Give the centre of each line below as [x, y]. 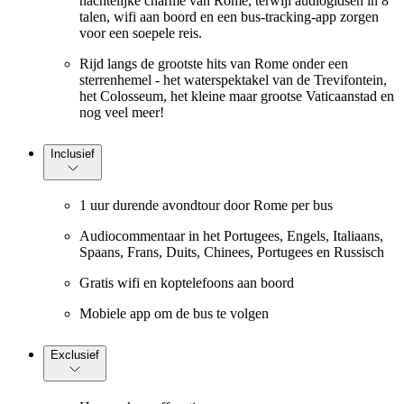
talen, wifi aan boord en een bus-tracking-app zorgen [229, 16]
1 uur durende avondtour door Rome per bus [206, 206]
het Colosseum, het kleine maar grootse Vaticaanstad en [237, 96]
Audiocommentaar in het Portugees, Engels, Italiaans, [231, 236]
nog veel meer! [122, 112]
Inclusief [73, 153]
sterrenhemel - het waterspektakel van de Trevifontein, [233, 79]
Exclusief [75, 355]
